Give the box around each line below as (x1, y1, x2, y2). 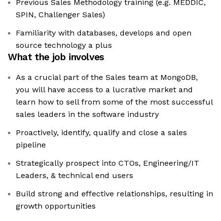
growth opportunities (16, 201, 96, 211)
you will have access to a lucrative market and (16, 85, 193, 95)
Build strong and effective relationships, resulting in (16, 189, 213, 199)
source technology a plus (16, 40, 112, 50)
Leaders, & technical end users (16, 171, 133, 181)
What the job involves (8, 51, 104, 63)
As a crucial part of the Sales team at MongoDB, (16, 73, 198, 82)
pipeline (16, 140, 46, 150)
